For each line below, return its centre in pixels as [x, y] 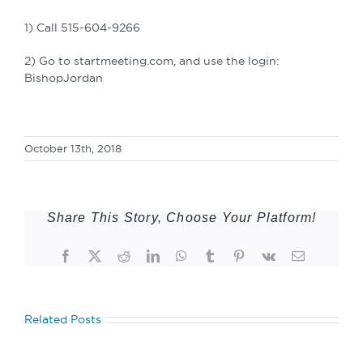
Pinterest [266, 255]
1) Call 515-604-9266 [82, 27]
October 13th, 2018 [73, 148]
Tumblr [234, 255]
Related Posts [63, 319]
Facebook [96, 255]
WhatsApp [214, 255]
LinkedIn [182, 255]
